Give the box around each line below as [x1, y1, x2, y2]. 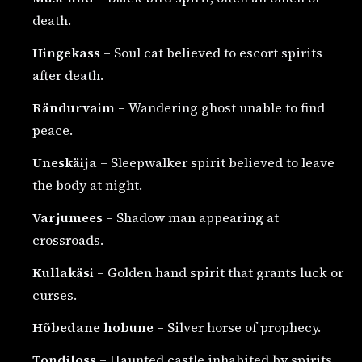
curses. [32, 285, 77, 304]
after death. [32, 65, 103, 84]
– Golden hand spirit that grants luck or [94, 263, 343, 281]
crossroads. [32, 230, 103, 249]
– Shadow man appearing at [103, 208, 279, 226]
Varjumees [32, 208, 103, 226]
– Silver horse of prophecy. [154, 318, 321, 336]
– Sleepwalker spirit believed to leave [97, 153, 335, 171]
